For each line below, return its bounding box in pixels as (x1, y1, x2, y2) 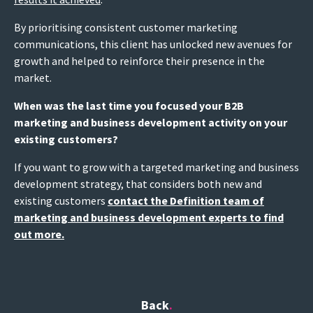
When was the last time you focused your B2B (14, 98, 244, 112)
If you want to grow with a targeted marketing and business (14, 159, 299, 174)
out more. (14, 226, 64, 241)
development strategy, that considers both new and (14, 176, 262, 191)
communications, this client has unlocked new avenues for (14, 36, 292, 51)
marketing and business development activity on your (14, 115, 287, 129)
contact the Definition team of (108, 193, 264, 208)
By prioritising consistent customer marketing (14, 20, 238, 34)
